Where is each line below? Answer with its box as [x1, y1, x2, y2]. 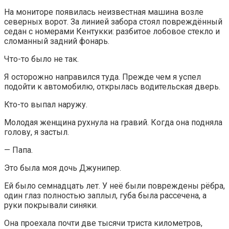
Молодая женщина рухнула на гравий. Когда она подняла [4, 117, 222, 127]
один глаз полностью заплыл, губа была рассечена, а [4, 190, 207, 200]
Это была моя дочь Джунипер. [4, 163, 121, 173]
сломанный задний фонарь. [4, 36, 109, 46]
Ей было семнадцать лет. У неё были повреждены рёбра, [4, 180, 225, 191]
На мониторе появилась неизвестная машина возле [4, 7, 203, 17]
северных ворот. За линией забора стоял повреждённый [4, 16, 222, 27]
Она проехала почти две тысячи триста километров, [4, 218, 202, 228]
